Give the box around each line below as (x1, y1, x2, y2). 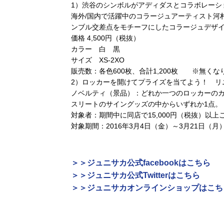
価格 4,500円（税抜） (71, 34, 140, 42)
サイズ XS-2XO (71, 56, 124, 64)
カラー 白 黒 (71, 45, 120, 53)
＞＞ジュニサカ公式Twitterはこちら (71, 171, 200, 179)
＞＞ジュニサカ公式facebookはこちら (71, 158, 210, 167)
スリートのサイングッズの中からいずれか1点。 (71, 100, 222, 108)
